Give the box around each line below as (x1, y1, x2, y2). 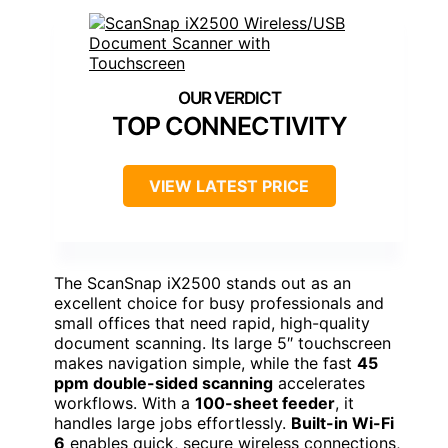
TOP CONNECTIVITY (111, 111, 347, 142)
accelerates (273, 373, 365, 394)
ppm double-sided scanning (54, 373, 273, 394)
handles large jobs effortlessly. (54, 413, 291, 434)
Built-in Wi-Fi (291, 413, 394, 434)
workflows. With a (54, 393, 195, 414)
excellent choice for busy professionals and (54, 293, 384, 314)
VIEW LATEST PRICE (149, 176, 309, 197)
